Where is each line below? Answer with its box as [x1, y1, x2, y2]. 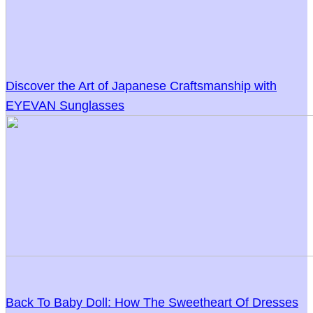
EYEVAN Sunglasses [6, 98, 124, 112]
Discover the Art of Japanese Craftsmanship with [6, 78, 277, 93]
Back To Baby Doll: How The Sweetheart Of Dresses [6, 295, 298, 310]
